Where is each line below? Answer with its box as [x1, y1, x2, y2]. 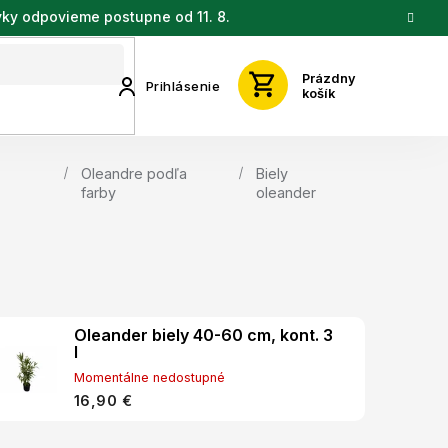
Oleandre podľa [81, 165, 188, 182]
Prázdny [302, 70, 356, 86]
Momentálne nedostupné [73, 370, 225, 385]
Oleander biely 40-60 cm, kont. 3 [73, 325, 333, 345]
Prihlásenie [145, 77, 220, 94]
